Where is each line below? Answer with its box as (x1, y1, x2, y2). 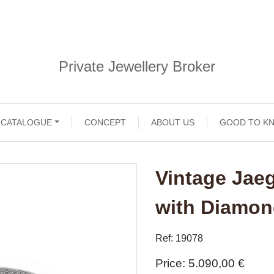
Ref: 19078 (155, 233, 203, 243)
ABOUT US (151, 117, 195, 127)
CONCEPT (84, 117, 127, 127)
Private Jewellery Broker (59, 58, 215, 75)
